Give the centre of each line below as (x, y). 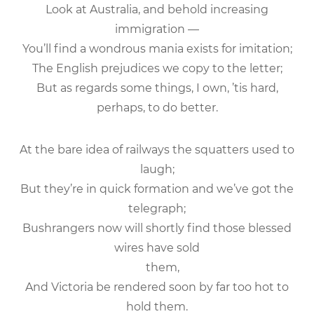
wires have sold (157, 247)
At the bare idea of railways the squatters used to (157, 149)
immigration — (157, 29)
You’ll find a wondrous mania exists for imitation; (157, 48)
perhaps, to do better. (157, 107)
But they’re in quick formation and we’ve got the (157, 189)
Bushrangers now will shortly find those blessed (157, 228)
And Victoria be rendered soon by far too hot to (157, 287)
